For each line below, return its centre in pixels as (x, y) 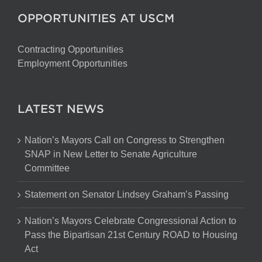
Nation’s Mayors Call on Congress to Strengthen (125, 140)
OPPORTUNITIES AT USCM (96, 18)
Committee (47, 168)
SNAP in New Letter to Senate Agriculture (111, 154)
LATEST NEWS (61, 108)
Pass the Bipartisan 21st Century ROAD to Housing (131, 235)
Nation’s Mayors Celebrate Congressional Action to (130, 221)
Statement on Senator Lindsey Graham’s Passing (127, 194)
